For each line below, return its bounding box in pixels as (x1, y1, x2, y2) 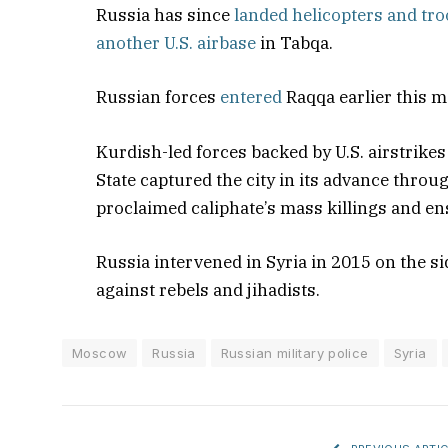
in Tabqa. (256, 32, 334, 55)
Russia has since (96, 4, 235, 27)
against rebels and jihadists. (96, 278, 321, 301)
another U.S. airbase (96, 32, 257, 55)
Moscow (72, 344, 128, 361)
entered (220, 86, 283, 109)
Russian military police (220, 344, 369, 361)
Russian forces (96, 86, 221, 109)
